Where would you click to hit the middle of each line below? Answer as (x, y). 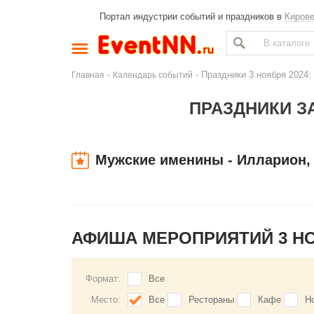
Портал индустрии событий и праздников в (192, 16)
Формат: (103, 279)
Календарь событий (153, 75)
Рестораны (211, 300)
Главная (88, 75)
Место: (106, 300)
